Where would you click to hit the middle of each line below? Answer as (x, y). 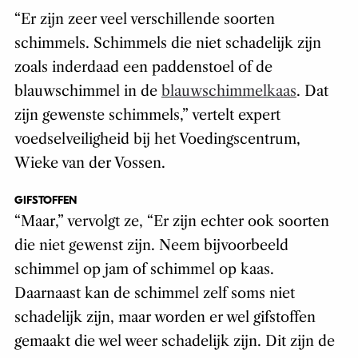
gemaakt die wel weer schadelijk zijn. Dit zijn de (174, 342)
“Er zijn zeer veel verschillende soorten (144, 20)
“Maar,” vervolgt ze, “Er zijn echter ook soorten (171, 222)
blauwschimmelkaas (229, 91)
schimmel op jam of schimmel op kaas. (144, 270)
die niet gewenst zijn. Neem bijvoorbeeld (151, 246)
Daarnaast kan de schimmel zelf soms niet (154, 294)
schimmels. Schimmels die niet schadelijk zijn (167, 44)
